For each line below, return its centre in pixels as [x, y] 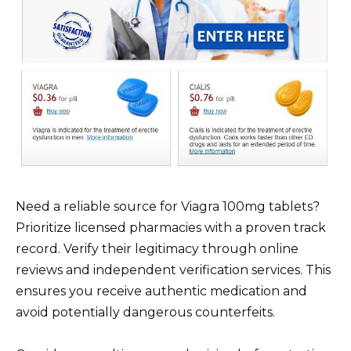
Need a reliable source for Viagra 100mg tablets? [168, 206]
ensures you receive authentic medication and [161, 291]
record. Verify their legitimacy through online [157, 248]
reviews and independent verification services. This [173, 270]
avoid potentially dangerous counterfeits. [145, 312]
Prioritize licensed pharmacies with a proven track [171, 227]
